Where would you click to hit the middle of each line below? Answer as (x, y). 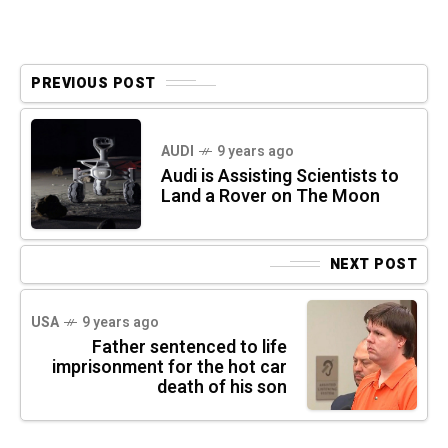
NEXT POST (373, 264)
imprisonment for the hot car (169, 367)
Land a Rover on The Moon (270, 196)
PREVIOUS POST (93, 83)
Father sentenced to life (189, 347)
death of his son (222, 387)
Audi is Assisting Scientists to (280, 176)
